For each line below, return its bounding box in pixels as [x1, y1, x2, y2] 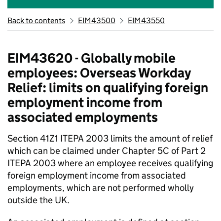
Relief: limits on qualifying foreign [7, 79, 208, 96]
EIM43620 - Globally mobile [7, 50, 176, 66]
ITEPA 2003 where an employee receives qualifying [7, 157, 213, 169]
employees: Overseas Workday [7, 65, 190, 81]
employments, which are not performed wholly [7, 182, 194, 193]
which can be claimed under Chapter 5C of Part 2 [7, 145, 206, 156]
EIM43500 [77, 16, 115, 25]
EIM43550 [128, 16, 165, 25]
